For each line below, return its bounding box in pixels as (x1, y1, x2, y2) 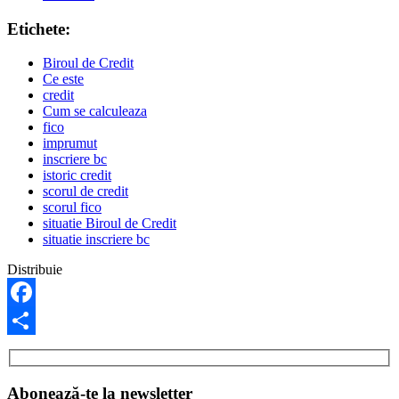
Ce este (43, 71, 84, 87)
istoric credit (43, 167, 111, 183)
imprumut (43, 135, 97, 151)
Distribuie (7, 262, 62, 278)
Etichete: (7, 19, 70, 38)
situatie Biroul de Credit (43, 216, 176, 232)
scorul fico (43, 199, 102, 216)
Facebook (7, 313, 62, 329)
